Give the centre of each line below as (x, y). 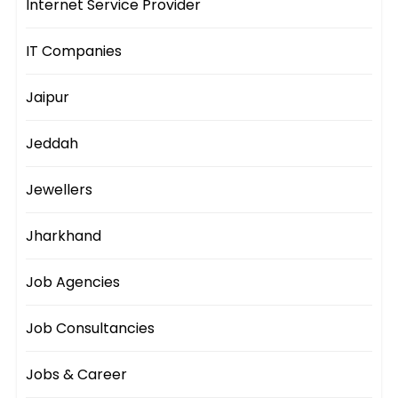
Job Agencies (73, 283)
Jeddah (52, 144)
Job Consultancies (91, 329)
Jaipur (48, 98)
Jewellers (60, 190)
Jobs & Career (77, 375)
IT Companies (74, 52)
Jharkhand (64, 236)
